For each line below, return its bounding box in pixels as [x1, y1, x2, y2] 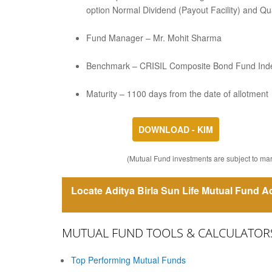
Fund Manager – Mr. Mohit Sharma [86, 32, 222, 44]
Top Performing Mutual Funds [71, 254, 186, 266]
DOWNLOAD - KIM [138, 123, 213, 135]
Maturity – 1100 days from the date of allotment [86, 87, 268, 100]
